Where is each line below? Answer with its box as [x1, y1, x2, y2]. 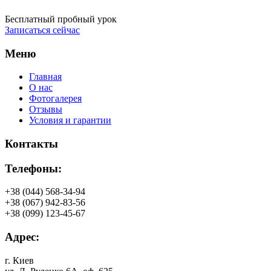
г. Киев [5, 255, 34, 266]
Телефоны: [5, 162, 62, 175]
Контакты [5, 137, 58, 151]
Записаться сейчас [5, 24, 80, 35]
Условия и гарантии [29, 115, 111, 126]
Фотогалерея [29, 93, 82, 104]
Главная [29, 71, 62, 82]
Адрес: [5, 230, 39, 244]
